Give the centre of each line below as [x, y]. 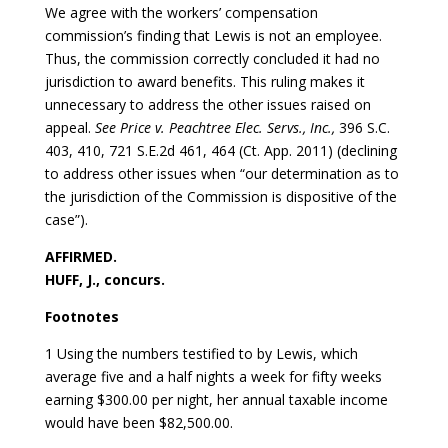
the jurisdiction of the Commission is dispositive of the [220, 196]
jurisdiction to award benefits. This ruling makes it [204, 81]
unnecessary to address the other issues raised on [207, 104]
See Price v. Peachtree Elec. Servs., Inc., [216, 127]
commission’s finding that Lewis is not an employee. [213, 35]
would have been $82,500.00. [138, 422]
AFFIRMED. [80, 256]
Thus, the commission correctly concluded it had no [212, 58]
